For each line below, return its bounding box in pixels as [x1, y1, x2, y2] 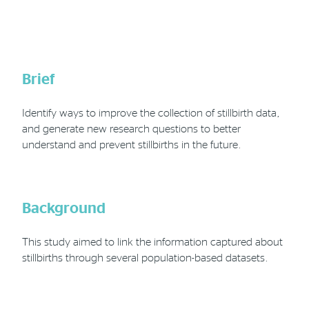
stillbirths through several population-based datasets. [22, 251, 268, 263]
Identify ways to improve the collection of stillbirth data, [22, 106, 280, 119]
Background [22, 199, 106, 216]
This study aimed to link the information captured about [22, 235, 283, 248]
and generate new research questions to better [22, 122, 241, 134]
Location [113, 32, 145, 42]
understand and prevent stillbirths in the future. [22, 138, 241, 150]
